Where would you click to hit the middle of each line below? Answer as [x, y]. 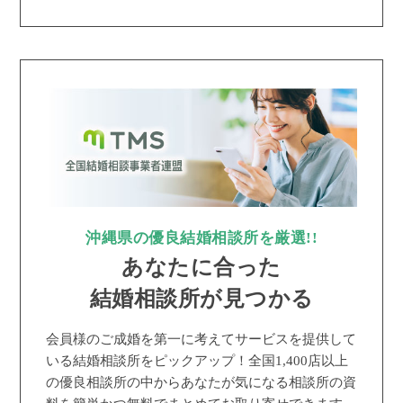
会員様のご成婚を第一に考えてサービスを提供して [201, 339]
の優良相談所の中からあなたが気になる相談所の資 [201, 382]
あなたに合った [201, 268]
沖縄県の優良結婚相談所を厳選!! [201, 238]
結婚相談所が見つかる [201, 299]
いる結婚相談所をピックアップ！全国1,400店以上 [197, 361]
